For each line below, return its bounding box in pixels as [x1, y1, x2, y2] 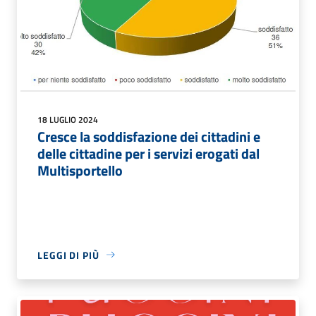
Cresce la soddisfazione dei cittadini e [37, 125, 260, 147]
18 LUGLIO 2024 [37, 112, 98, 126]
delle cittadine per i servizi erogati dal [37, 142, 260, 164]
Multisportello [37, 159, 123, 181]
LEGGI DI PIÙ [37, 247, 99, 262]
